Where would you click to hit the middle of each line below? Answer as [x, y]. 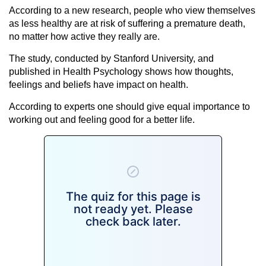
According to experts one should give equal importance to [129, 106]
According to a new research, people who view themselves [132, 10]
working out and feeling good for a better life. [102, 119]
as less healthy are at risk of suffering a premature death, [127, 23]
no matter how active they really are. [84, 36]
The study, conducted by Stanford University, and [111, 58]
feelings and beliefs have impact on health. [99, 84]
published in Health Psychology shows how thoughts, [121, 71]
